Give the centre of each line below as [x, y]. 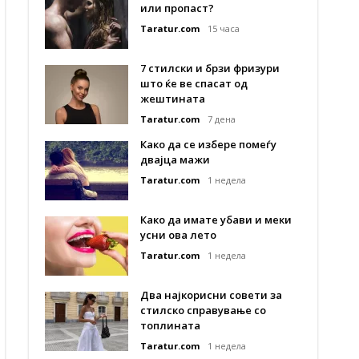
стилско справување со [203, 310]
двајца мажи [175, 159]
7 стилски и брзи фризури [210, 68]
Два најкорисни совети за [211, 295]
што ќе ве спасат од [194, 83]
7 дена [222, 119]
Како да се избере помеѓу [208, 144]
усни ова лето [178, 235]
